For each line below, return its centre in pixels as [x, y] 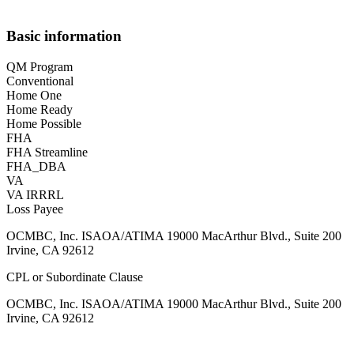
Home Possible [44, 123]
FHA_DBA [36, 166]
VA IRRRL [35, 194]
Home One [34, 95]
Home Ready [40, 109]
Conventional [40, 81]
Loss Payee [35, 209]
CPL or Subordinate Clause [75, 277]
